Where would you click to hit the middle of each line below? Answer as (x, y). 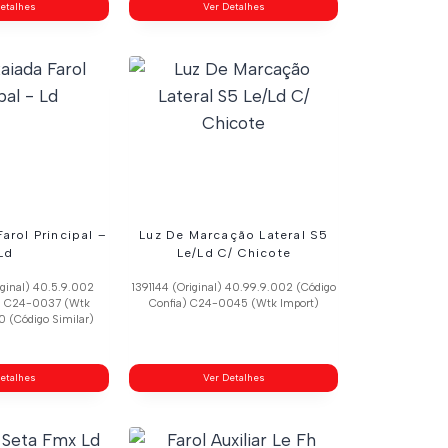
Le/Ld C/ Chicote (233, 253)
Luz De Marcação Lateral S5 (234, 235)
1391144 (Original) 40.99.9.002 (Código (233, 288)
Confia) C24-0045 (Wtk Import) (233, 304)
